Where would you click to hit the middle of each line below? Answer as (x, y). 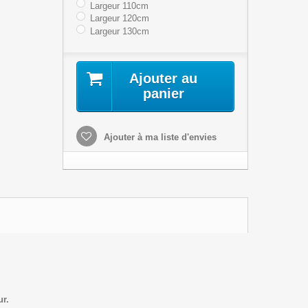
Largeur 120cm (119, 19)
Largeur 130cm (119, 32)
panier (163, 93)
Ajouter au (164, 78)
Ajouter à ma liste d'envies (158, 137)
